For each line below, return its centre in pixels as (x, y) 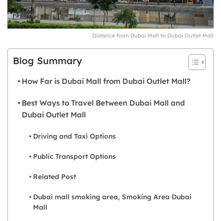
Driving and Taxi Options (74, 136)
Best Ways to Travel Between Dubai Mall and (104, 103)
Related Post (54, 176)
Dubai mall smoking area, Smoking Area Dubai (112, 196)
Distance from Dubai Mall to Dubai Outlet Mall (153, 35)
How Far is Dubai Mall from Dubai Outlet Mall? (106, 81)
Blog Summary (47, 61)
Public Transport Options (74, 156)
